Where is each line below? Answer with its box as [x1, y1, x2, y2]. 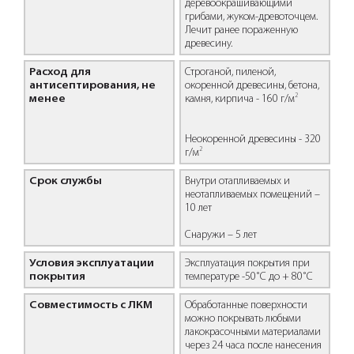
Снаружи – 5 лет [184, 228, 257, 241]
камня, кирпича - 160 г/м [184, 92, 295, 105]
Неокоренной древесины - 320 [184, 133, 321, 145]
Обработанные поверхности [184, 299, 307, 311]
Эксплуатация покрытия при [184, 257, 310, 269]
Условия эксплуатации [28, 257, 154, 269]
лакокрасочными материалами [184, 326, 321, 338]
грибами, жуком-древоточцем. [184, 10, 318, 23]
